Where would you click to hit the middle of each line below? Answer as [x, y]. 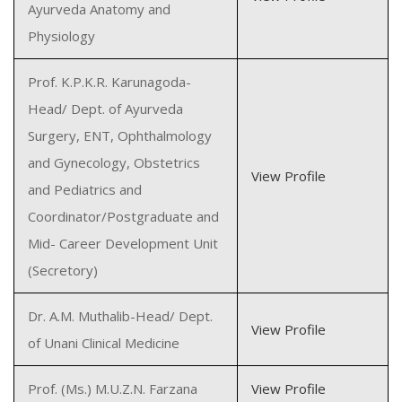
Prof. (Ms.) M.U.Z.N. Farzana [113, 389]
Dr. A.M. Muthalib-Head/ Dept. [120, 316]
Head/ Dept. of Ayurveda [105, 109]
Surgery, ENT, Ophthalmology [120, 135]
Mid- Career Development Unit [123, 243]
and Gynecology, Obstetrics [114, 162]
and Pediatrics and [85, 189]
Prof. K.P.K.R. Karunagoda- [109, 82]
